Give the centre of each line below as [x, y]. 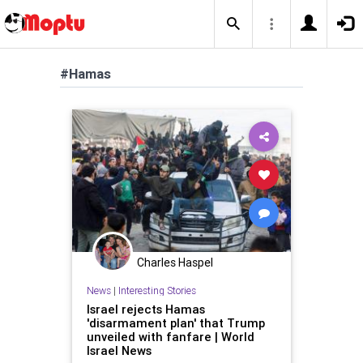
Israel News [119, 350]
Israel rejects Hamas [145, 309]
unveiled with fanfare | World [170, 336]
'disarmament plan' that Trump [175, 322]
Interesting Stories [157, 290]
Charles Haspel [175, 263]
